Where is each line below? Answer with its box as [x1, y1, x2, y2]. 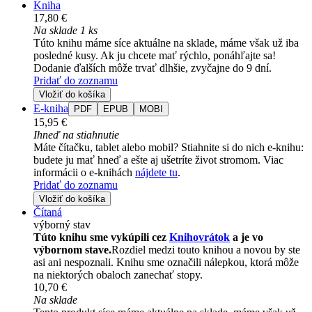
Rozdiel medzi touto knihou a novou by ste [111, 244, 300, 256]
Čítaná [33, 206, 62, 219]
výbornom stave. [33, 244, 111, 256]
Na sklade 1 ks [33, 24, 97, 37]
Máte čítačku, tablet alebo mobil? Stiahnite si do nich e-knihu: [33, 141, 304, 154]
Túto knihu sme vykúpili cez [33, 231, 169, 244]
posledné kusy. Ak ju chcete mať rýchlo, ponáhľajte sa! [33, 49, 276, 62]
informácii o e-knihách [33, 166, 135, 179]
